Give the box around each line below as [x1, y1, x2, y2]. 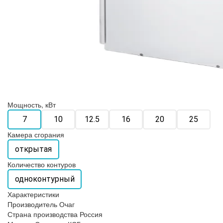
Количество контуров [7, 159, 76, 170]
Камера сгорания [7, 129, 64, 140]
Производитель [7, 199, 57, 210]
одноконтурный [14, 174, 75, 184]
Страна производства [7, 209, 78, 220]
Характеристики [7, 189, 59, 200]
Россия [80, 209, 103, 220]
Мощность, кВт [7, 100, 56, 110]
